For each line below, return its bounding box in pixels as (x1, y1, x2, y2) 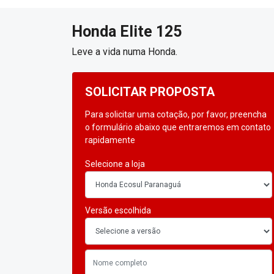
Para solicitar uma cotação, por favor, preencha (85, 109, 267, 120)
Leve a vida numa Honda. (72, 46, 177, 58)
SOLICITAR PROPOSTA (85, 84, 215, 100)
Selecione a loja (85, 159, 145, 169)
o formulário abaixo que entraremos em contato (85, 122, 271, 133)
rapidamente (85, 135, 135, 146)
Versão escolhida (85, 206, 151, 216)
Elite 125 (116, 23, 182, 41)
